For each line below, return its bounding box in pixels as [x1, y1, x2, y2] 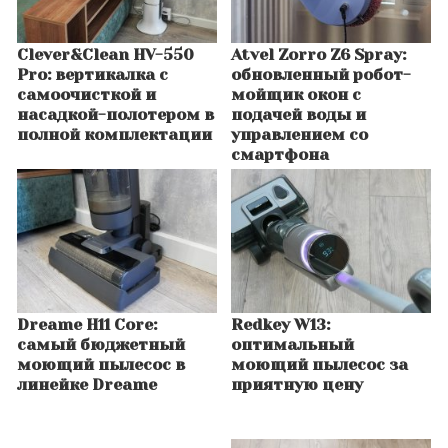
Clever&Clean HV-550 [17, 44, 194, 64]
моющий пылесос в [17, 354, 185, 374]
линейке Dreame [17, 374, 157, 394]
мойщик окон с [231, 84, 361, 104]
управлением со [231, 124, 368, 144]
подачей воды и [231, 104, 366, 124]
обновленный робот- [231, 64, 411, 84]
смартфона [231, 144, 329, 164]
